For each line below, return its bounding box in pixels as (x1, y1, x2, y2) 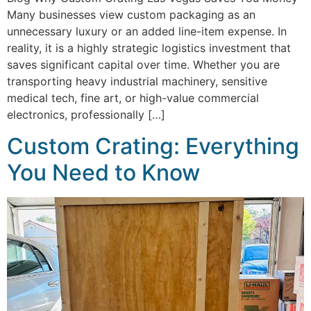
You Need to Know (7, 158, 200, 186)
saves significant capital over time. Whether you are (7, 58, 280, 72)
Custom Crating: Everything (7, 132, 299, 160)
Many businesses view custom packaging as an (7, 8, 255, 22)
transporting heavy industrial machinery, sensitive (7, 74, 267, 89)
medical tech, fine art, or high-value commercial (7, 91, 259, 106)
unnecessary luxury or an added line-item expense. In (7, 24, 287, 39)
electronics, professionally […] (7, 108, 165, 122)
